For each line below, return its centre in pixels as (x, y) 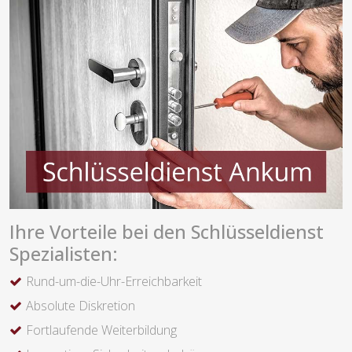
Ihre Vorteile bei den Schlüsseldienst (167, 232)
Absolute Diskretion (81, 306)
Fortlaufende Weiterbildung (101, 330)
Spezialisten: (64, 254)
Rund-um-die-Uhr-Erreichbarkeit (114, 282)
